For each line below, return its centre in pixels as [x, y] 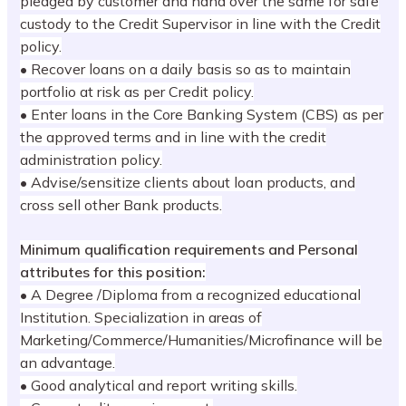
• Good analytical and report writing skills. [159, 385]
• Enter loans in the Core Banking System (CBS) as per [202, 115]
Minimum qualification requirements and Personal [189, 249]
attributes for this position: [113, 271]
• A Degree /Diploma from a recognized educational [191, 294]
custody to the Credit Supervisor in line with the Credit [201, 24]
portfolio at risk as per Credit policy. [137, 92]
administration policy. [92, 160]
